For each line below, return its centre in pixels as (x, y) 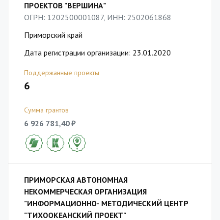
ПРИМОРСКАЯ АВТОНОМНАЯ (76, 180)
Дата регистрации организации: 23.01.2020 (97, 53)
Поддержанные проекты (62, 73)
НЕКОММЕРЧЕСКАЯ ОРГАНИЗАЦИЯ (85, 192)
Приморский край (53, 35)
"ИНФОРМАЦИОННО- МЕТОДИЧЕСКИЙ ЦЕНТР (106, 203)
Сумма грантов (46, 110)
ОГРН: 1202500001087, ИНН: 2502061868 (98, 17)
